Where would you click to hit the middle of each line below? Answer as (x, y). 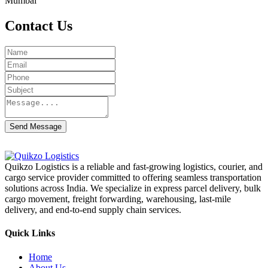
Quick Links (30, 233)
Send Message (36, 126)
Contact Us (39, 26)
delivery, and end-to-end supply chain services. (93, 209)
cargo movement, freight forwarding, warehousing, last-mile (118, 199)
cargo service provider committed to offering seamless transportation (133, 177)
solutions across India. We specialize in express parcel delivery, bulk (133, 188)
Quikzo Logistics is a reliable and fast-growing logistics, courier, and (134, 166)
